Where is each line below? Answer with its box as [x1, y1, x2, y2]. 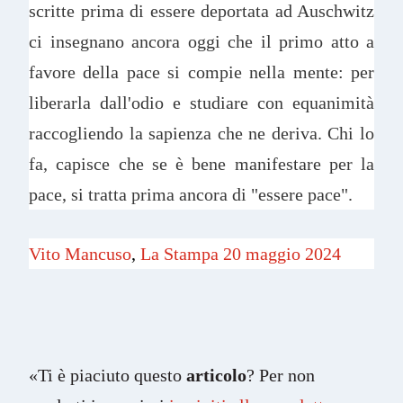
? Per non [246, 364, 315, 385]
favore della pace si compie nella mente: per [29, 61, 374, 82]
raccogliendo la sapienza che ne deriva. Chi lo [29, 122, 374, 143]
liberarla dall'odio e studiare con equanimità [29, 92, 374, 112]
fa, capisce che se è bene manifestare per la [29, 153, 374, 174]
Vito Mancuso [29, 244, 131, 264]
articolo [186, 364, 246, 385]
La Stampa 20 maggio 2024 [140, 244, 341, 264]
